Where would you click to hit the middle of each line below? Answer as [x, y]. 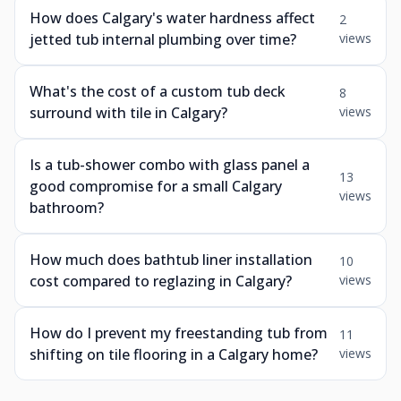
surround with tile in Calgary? [128, 113]
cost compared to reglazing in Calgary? [161, 281]
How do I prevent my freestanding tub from [179, 333]
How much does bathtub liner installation [171, 260]
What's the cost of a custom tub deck [158, 91]
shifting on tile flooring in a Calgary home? [174, 354]
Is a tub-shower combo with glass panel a [170, 165]
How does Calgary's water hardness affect [172, 18]
